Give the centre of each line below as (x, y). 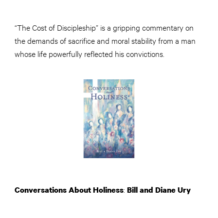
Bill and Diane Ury (159, 190)
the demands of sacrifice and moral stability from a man (105, 40)
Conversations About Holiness (69, 190)
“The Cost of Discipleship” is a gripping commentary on (104, 27)
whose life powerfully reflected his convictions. (90, 54)
